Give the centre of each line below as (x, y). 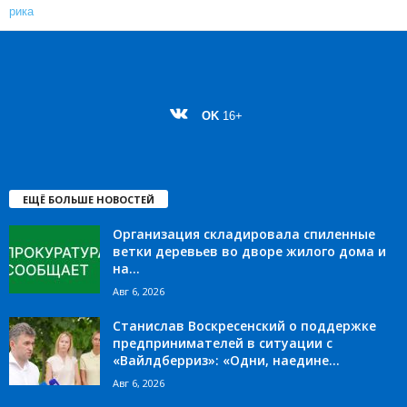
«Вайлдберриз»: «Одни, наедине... (226, 360)
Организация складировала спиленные (244, 234)
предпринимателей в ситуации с (223, 343)
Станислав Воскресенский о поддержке (244, 326)
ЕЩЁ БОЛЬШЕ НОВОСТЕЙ (89, 199)
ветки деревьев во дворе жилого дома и (249, 251)
